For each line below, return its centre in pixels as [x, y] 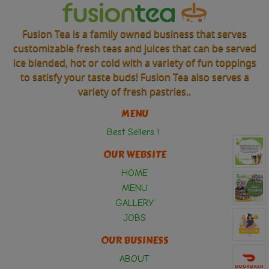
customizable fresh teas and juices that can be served [134, 48]
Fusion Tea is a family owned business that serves [134, 34]
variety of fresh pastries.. [134, 92]
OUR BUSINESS [134, 241]
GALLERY [134, 203]
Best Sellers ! [134, 132]
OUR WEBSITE [134, 155]
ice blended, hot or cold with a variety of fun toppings [134, 63]
